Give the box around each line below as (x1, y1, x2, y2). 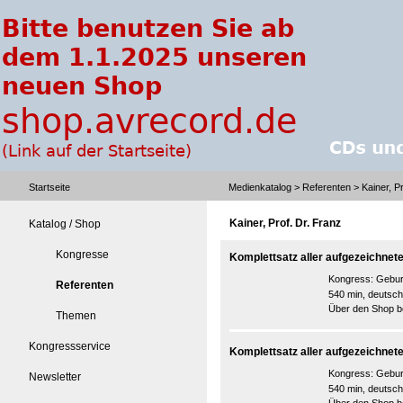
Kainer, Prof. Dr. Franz (229, 217, 341, 229)
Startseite (29, 182, 70, 193)
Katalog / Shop (29, 218, 101, 230)
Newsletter (29, 371, 81, 383)
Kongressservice (29, 340, 111, 353)
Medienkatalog (228, 182, 291, 193)
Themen (56, 309, 96, 322)
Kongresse (56, 248, 109, 261)
